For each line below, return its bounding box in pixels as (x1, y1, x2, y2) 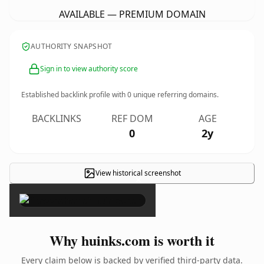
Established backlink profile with (21, 90, 127, 100)
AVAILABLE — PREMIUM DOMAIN (58, 8, 206, 21)
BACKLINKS (32, 112, 81, 125)
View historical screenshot (95, 168, 181, 178)
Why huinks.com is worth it (49, 230, 214, 250)
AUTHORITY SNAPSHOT (31, 41, 113, 51)
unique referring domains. (131, 90, 219, 100)
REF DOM (111, 112, 153, 125)
